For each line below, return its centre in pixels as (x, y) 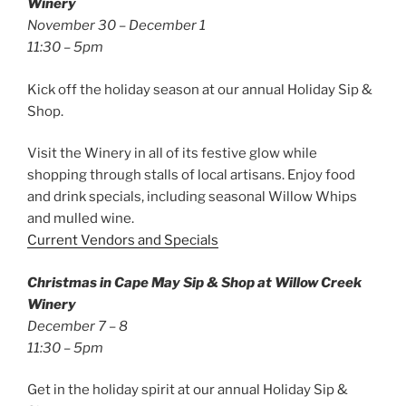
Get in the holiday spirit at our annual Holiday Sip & (188, 390)
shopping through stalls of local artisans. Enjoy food (191, 175)
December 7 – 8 (77, 326)
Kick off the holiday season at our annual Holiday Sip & (200, 89)
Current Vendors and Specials (123, 241)
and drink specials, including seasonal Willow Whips (192, 197)
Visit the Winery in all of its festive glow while (172, 154)
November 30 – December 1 (116, 26)
